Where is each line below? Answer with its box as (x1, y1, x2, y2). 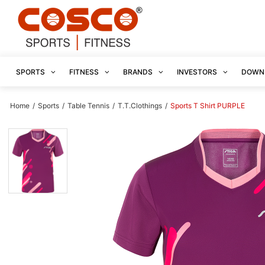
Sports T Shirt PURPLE (170, 101, 245, 110)
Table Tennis (67, 101, 111, 110)
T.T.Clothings (118, 101, 162, 110)
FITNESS (69, 67, 101, 76)
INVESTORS (177, 67, 219, 76)
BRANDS (123, 67, 154, 76)
